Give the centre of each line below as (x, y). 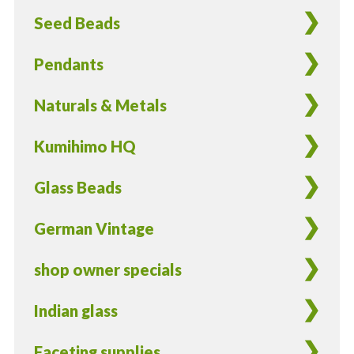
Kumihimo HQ (85, 147)
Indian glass (75, 311)
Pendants (68, 64)
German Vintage (94, 229)
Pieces (36, 74)
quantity (45, 95)
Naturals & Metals (100, 105)
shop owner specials (107, 270)
